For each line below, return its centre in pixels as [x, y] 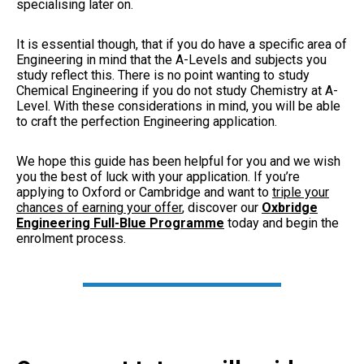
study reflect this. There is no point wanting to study [163, 76]
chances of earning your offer [99, 208]
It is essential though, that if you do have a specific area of [182, 45]
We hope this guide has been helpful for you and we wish [178, 162]
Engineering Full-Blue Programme [120, 223]
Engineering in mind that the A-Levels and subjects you [171, 60]
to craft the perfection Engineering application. [148, 122]
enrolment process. [73, 239]
